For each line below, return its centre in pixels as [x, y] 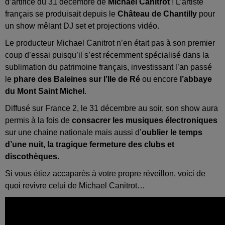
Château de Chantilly [157, 14]
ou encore [160, 79]
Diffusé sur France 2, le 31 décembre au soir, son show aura [111, 108]
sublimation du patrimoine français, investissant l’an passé [108, 67]
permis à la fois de [38, 121]
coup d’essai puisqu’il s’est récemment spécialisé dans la [107, 55]
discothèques [31, 157]
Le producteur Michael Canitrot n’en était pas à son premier [110, 43]
